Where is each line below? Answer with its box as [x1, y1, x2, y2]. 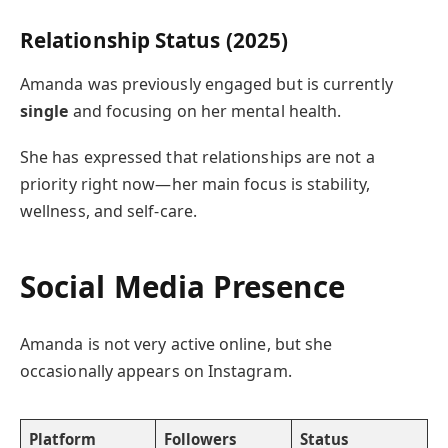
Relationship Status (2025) [20, 26, 289, 55]
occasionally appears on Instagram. [20, 359, 292, 382]
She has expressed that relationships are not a [20, 145, 375, 168]
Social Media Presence [20, 265, 345, 307]
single [20, 99, 69, 122]
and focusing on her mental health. [68, 99, 342, 122]
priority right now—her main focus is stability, [20, 172, 370, 195]
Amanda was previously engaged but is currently [20, 72, 393, 95]
